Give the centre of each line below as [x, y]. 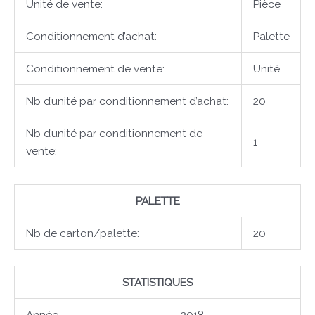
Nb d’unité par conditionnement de [114, 134]
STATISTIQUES [157, 282]
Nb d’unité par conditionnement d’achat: [127, 101]
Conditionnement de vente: [95, 69]
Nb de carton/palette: [82, 233]
